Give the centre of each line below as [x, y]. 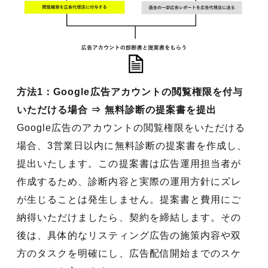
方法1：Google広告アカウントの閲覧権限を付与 [130, 92]
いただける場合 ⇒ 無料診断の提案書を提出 [117, 110]
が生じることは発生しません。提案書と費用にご [129, 200]
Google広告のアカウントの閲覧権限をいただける [131, 128]
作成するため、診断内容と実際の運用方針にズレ [129, 182]
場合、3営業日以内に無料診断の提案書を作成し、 [132, 146]
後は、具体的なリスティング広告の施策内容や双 [129, 236]
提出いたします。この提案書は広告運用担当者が [129, 164]
